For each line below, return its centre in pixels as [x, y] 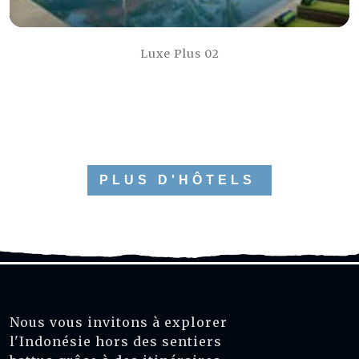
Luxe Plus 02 [179, 54]
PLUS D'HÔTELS [177, 180]
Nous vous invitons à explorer [119, 322]
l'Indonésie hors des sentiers [116, 341]
